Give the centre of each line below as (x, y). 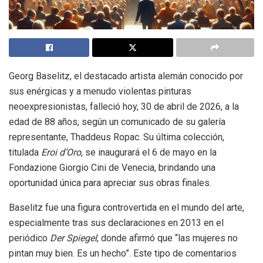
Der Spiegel (73, 238)
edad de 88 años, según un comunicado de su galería (117, 122)
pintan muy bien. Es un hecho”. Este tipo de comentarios (123, 254)
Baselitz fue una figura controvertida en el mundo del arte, (127, 208)
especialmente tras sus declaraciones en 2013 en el (116, 223)
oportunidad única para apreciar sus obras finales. (110, 183)
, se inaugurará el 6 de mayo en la (149, 153)
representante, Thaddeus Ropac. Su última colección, (117, 137)
